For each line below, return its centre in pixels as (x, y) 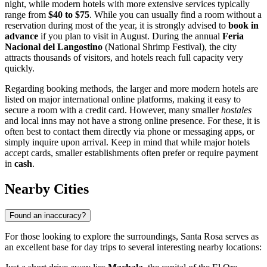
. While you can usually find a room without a (176, 15)
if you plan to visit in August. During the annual (130, 36)
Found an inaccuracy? (48, 216)
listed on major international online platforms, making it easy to (123, 100)
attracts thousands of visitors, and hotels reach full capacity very (124, 58)
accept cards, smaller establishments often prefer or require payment (131, 153)
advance (21, 36)
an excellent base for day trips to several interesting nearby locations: (133, 247)
